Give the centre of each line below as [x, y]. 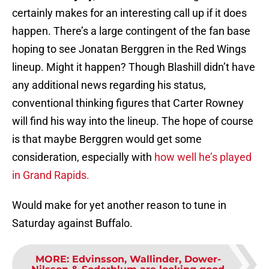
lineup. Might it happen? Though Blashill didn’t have [134, 67]
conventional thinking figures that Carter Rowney [128, 103]
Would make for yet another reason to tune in [119, 205]
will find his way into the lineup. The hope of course [133, 121]
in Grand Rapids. [52, 175]
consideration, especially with [83, 157]
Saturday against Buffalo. [72, 223]
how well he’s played [203, 157]
